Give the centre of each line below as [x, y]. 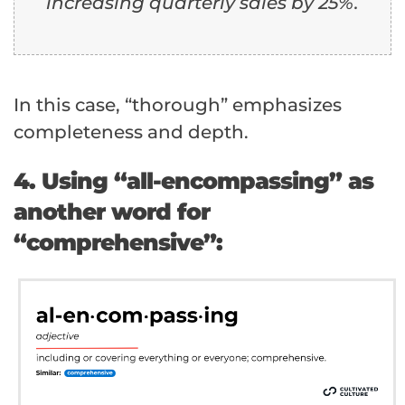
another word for [112, 212]
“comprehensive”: [118, 243]
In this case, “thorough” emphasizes [178, 105]
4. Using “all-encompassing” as [193, 181]
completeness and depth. [131, 132]
